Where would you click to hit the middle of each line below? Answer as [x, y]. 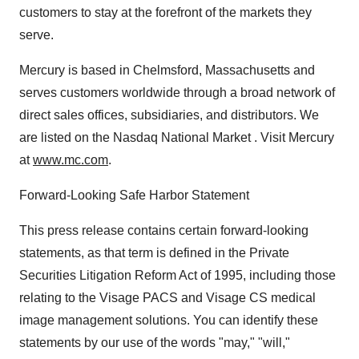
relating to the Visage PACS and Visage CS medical [167, 298]
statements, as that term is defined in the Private [154, 253]
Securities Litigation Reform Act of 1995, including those [177, 275]
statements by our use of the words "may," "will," [155, 343]
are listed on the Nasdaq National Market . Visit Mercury [177, 137]
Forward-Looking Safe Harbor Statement [134, 195]
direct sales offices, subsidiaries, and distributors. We [169, 115]
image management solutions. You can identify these [169, 320]
